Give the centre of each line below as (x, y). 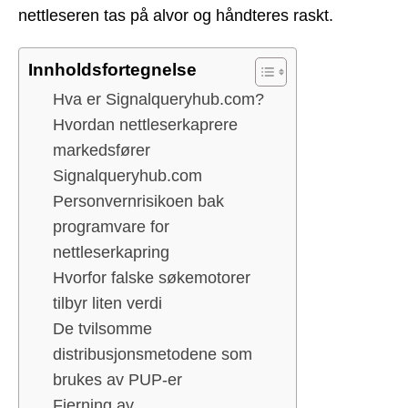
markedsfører (102, 151)
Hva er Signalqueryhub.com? (158, 100)
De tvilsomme (102, 329)
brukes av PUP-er (117, 380)
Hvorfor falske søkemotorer (152, 278)
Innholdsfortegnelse (112, 70)
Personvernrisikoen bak (138, 202)
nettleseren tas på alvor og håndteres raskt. (176, 15)
